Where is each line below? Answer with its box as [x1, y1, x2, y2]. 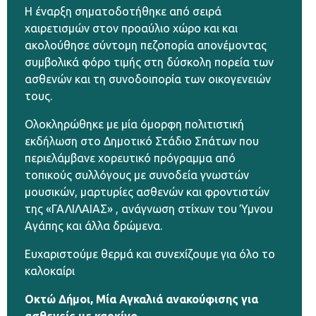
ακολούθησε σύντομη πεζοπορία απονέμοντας [25, 39, 267, 52]
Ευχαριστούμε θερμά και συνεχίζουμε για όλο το [25, 248, 275, 261]
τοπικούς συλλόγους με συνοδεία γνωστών [25, 169, 249, 182]
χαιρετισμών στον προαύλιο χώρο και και [25, 22, 238, 35]
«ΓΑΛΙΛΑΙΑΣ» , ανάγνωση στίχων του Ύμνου [46, 202, 273, 216]
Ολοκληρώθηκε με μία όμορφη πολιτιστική [25, 118, 244, 131]
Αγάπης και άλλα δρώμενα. [25, 219, 162, 233]
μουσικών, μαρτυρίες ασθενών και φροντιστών [25, 186, 269, 199]
